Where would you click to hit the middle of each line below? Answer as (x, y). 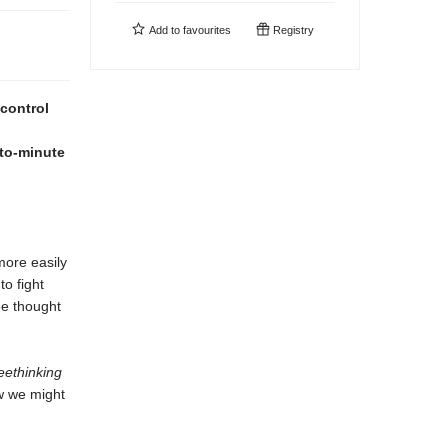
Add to (164, 30)
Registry (292, 30)
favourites (207, 30)
